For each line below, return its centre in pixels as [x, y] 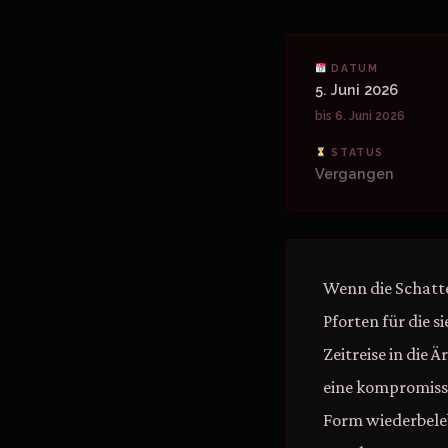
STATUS [355, 152]
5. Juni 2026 [356, 89]
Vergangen [354, 173]
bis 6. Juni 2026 [360, 116]
